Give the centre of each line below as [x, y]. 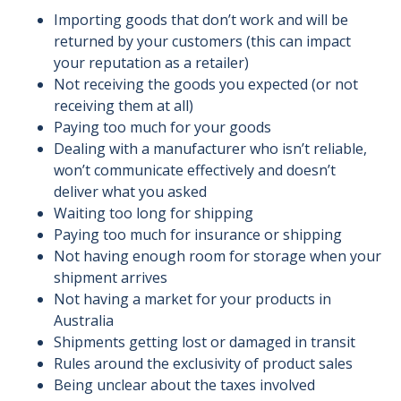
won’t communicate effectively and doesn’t [195, 170]
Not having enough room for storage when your [218, 256]
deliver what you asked [130, 191]
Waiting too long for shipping [154, 213]
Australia [84, 320]
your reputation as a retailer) [151, 62]
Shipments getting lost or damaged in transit [205, 341]
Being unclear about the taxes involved [184, 384]
